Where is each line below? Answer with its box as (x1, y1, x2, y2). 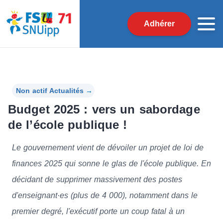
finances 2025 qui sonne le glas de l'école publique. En (12, 159, 211, 168)
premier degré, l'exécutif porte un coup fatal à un (12, 207, 185, 216)
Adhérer (144, 19, 175, 28)
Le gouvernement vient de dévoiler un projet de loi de (12, 143, 204, 152)
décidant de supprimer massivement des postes (12, 175, 182, 184)
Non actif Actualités (16, 87, 84, 95)
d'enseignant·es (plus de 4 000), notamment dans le (12, 191, 198, 200)
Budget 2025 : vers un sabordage (8, 103, 200, 116)
